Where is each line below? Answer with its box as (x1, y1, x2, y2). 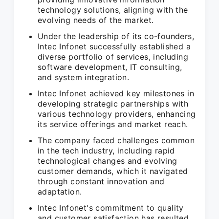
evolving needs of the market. (38, 15, 154, 25)
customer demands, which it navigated (38, 166, 188, 176)
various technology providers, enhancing (38, 109, 196, 119)
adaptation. (38, 187, 82, 197)
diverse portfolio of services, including (38, 52, 188, 62)
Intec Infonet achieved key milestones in (38, 88, 194, 98)
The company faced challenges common (38, 135, 195, 145)
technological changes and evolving (38, 156, 177, 166)
